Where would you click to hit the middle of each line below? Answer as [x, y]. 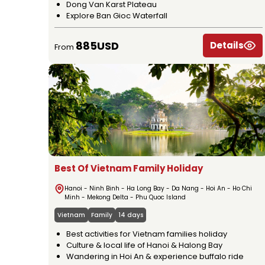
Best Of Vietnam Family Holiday [129, 169]
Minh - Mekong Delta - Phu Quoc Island [125, 198]
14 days [131, 215]
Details [227, 46]
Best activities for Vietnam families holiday [147, 234]
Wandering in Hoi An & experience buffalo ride [155, 257]
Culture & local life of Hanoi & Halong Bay [144, 245]
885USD [97, 46]
